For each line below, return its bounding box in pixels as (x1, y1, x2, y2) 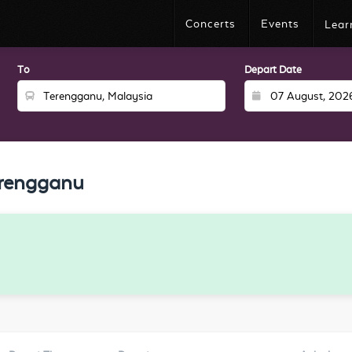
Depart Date (244, 64, 302, 75)
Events (261, 17, 299, 30)
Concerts (185, 17, 236, 30)
